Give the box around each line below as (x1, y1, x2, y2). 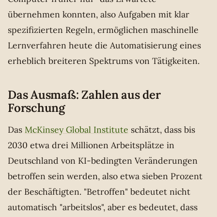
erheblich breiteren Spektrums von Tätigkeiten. (8, 55, 200, 67)
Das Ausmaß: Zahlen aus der (8, 87, 161, 103)
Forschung (8, 100, 65, 116)
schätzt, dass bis (128, 124, 195, 136)
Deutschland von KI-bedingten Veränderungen (8, 155, 198, 167)
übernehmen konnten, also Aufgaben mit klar (8, 9, 189, 20)
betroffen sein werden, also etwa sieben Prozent (8, 170, 202, 182)
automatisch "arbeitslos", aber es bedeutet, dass (8, 201, 198, 213)
